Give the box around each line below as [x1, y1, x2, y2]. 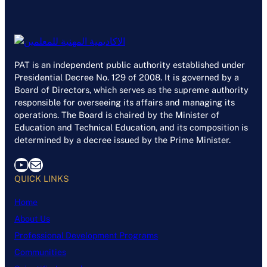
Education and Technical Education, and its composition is [14, 122, 248, 133]
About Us [14, 213, 50, 223]
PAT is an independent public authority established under [14, 60, 245, 70]
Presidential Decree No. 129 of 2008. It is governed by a [14, 72, 239, 83]
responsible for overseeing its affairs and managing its [14, 97, 235, 108]
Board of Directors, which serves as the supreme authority [14, 85, 249, 95]
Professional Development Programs [14, 230, 158, 240]
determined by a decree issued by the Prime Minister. [14, 135, 231, 145]
